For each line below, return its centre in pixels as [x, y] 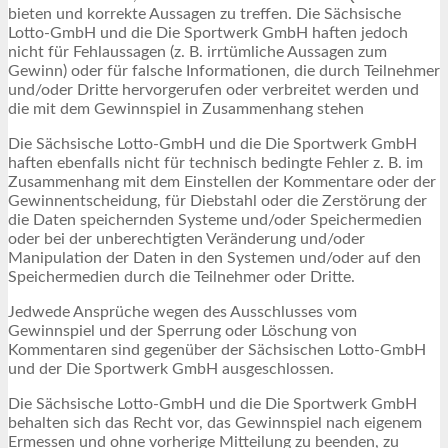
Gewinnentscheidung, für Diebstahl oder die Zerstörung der [217, 200]
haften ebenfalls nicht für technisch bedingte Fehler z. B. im [215, 162]
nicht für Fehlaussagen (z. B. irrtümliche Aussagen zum [197, 51]
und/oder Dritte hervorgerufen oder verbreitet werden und [213, 89]
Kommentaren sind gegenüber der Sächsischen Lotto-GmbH [217, 349]
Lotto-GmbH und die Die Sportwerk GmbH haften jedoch [208, 32]
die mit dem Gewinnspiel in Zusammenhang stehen [186, 108]
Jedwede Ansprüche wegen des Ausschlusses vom [182, 311]
